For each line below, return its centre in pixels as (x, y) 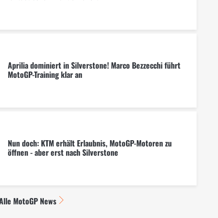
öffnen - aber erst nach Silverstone (63, 153)
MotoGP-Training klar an (45, 75)
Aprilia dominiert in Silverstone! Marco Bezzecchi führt (94, 65)
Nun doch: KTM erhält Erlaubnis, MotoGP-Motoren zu (90, 143)
